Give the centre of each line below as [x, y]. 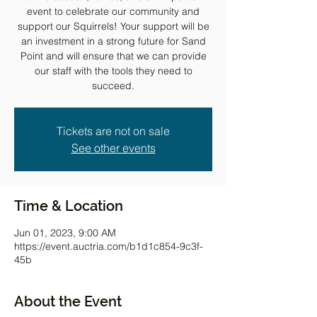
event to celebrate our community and [113, 11]
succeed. [113, 86]
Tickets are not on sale [113, 131]
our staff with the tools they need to [113, 71]
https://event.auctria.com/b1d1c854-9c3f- [109, 246]
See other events [113, 148]
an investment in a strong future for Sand [113, 41]
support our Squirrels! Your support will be [113, 26]
